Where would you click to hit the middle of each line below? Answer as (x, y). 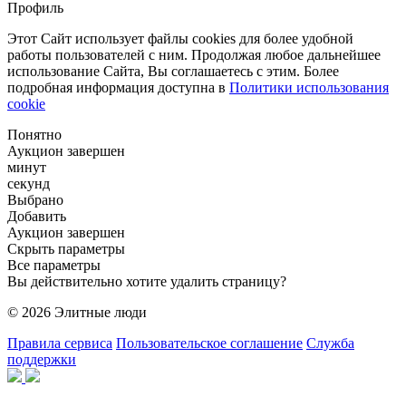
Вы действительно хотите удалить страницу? (147, 282)
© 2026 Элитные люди (77, 313)
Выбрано (35, 200)
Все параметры (54, 266)
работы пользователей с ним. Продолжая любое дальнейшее (194, 55)
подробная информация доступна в (118, 88)
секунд (29, 184)
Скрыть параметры (66, 249)
